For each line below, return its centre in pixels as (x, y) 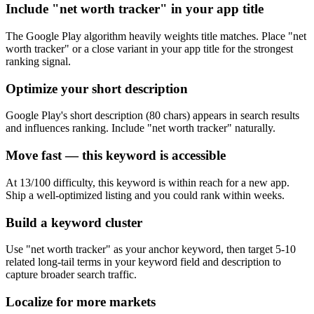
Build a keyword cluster (74, 222)
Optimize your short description (97, 88)
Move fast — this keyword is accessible (116, 156)
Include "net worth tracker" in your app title (135, 9)
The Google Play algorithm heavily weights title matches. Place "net (156, 36)
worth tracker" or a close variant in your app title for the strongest (149, 48)
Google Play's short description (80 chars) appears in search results (152, 116)
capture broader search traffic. (71, 275)
